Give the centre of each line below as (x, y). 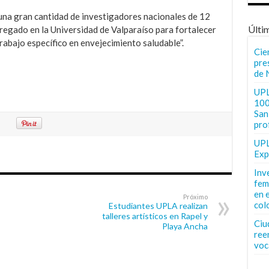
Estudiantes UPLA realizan (158, 205)
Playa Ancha (185, 226)
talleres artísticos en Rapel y (155, 216)
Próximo (195, 196)
